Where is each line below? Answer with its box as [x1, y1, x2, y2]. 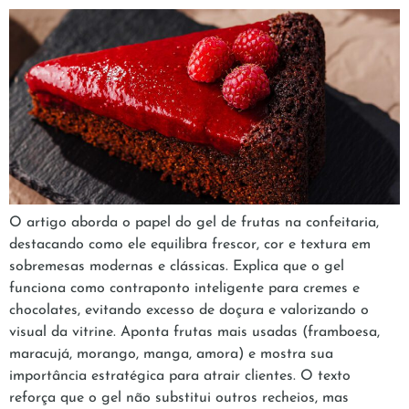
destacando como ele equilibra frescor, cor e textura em [9, 237, 371, 253]
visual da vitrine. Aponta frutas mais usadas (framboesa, [9, 325, 380, 341]
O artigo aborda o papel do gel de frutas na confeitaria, [9, 215, 379, 231]
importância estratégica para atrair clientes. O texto [9, 369, 351, 384]
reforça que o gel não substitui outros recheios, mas [9, 391, 349, 406]
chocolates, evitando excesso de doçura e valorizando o [9, 303, 369, 319]
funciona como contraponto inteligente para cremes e [9, 281, 360, 297]
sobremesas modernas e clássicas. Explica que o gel [9, 259, 344, 275]
